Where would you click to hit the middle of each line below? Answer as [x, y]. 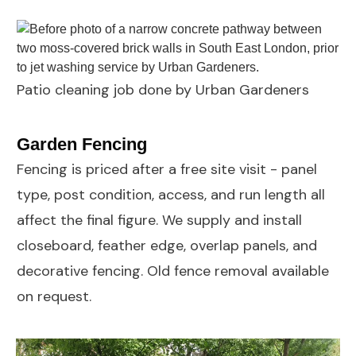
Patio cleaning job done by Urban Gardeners [163, 90]
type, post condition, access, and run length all [171, 195]
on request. [54, 297]
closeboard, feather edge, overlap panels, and [167, 246]
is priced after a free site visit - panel [192, 170]
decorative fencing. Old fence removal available [173, 271]
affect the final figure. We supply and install [159, 221]
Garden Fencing [82, 145]
